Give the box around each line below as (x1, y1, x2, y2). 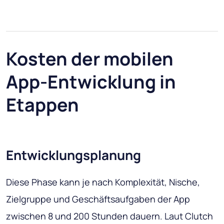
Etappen (6, 92, 79, 117)
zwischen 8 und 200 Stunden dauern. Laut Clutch (6, 209, 213, 222)
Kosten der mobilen (6, 46, 173, 71)
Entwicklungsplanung (6, 145, 141, 164)
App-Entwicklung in (6, 69, 176, 94)
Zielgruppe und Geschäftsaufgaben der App (6, 192, 190, 205)
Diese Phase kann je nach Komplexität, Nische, (6, 175, 200, 188)
